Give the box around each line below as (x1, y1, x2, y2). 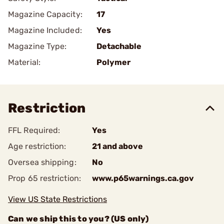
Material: (8, 57, 40, 67)
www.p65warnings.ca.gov (92, 173, 194, 183)
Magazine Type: (8, 41, 67, 51)
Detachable (96, 41, 141, 51)
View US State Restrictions (8, 194, 107, 204)
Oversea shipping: (8, 157, 76, 167)
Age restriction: (8, 141, 66, 151)
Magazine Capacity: (8, 9, 82, 19)
